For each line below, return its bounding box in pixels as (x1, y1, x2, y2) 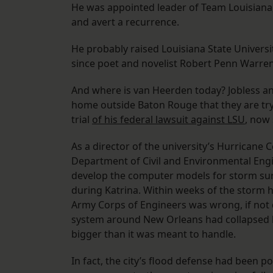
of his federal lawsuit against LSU (92, 113, 245, 127)
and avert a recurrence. (71, 15, 179, 29)
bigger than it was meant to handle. (71, 227, 236, 241)
